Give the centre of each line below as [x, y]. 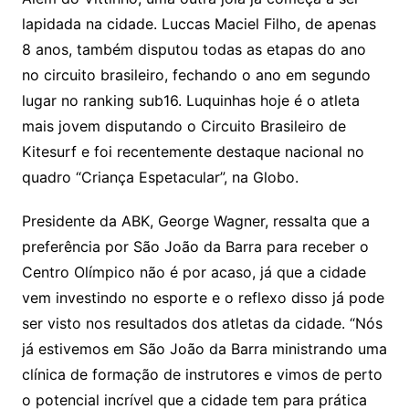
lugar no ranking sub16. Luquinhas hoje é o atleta [190, 100]
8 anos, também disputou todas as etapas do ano [194, 49]
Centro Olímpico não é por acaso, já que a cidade [194, 272]
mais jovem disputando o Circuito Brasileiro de [184, 126]
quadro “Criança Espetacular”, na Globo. [160, 177]
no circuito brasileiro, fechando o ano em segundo [196, 74]
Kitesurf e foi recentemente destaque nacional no [193, 151]
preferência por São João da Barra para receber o [195, 246]
